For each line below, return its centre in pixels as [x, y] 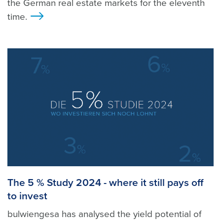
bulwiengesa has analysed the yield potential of [104, 214]
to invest [27, 196]
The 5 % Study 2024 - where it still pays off [105, 183]
